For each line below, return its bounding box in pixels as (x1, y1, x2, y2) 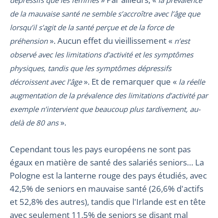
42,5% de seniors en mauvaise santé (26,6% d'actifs (10, 182, 203, 194)
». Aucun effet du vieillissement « (48, 35, 174, 46)
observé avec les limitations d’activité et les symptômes (10, 49, 193, 59)
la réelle (179, 76, 205, 87)
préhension (10, 36, 48, 46)
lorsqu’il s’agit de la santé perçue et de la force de (10, 22, 174, 32)
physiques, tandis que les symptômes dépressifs (10, 63, 171, 73)
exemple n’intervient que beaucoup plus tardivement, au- (10, 104, 200, 114)
